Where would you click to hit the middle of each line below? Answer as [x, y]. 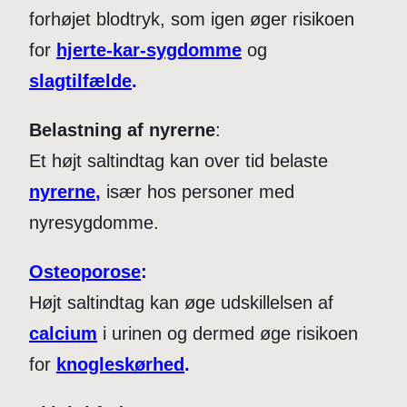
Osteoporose [85, 271]
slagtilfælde [80, 80]
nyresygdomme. [94, 222]
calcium [63, 333]
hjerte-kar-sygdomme [149, 50]
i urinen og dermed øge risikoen [228, 333]
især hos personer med [198, 191]
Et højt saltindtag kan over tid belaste [179, 160]
